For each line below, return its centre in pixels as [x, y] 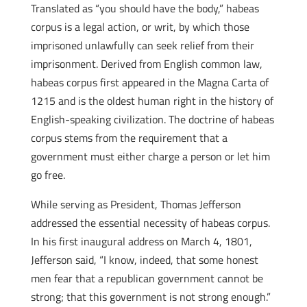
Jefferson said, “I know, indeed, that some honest [144, 260]
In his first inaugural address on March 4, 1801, [141, 241]
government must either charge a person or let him [150, 156]
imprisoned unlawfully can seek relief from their [142, 45]
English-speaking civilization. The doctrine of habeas [152, 119]
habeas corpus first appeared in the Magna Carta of [149, 82]
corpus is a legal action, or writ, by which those [140, 27]
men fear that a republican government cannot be [147, 278]
